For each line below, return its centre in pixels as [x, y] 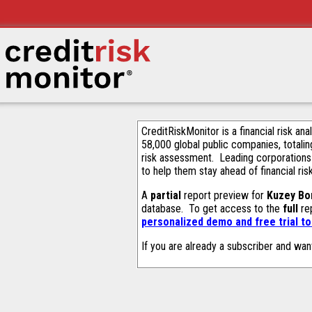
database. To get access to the [212, 209]
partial [166, 195]
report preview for [224, 195]
